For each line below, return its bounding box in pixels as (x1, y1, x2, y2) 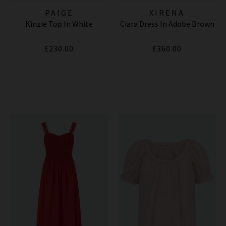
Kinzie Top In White (25, 19, 93, 29)
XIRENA (149, 8, 185, 18)
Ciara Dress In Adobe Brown (120, 19, 214, 29)
